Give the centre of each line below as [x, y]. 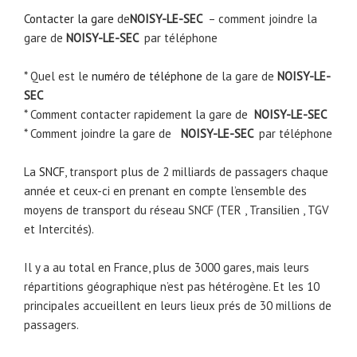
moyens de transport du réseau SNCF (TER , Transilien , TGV [177, 210]
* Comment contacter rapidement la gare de [139, 115]
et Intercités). [59, 229]
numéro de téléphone [147, 76]
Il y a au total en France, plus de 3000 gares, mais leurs [167, 268]
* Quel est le [58, 76]
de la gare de [240, 76]
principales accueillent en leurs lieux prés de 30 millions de [178, 306]
